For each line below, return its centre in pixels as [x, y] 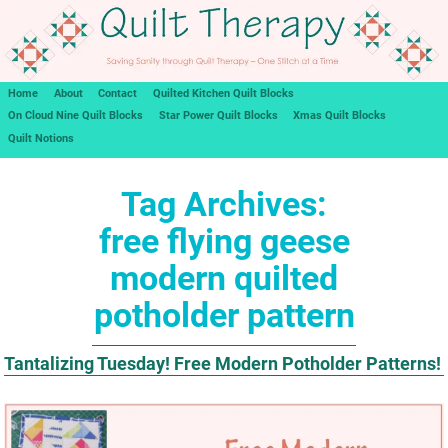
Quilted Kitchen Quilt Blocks [224, 93]
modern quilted [224, 278]
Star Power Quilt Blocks [218, 116]
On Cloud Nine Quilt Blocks [75, 116]
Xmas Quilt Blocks [340, 116]
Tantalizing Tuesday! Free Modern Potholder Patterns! [223, 363]
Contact [118, 93]
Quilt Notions [40, 138]
